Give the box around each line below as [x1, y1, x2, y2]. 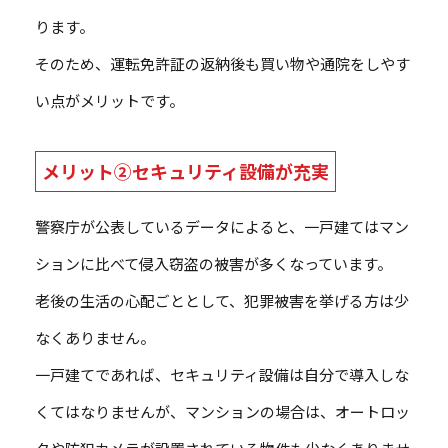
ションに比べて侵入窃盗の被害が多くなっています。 [35, 253, 392, 275]
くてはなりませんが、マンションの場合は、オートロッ [35, 401, 410, 423]
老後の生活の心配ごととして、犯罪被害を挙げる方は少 [35, 290, 409, 312]
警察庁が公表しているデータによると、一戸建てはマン [35, 216, 409, 238]
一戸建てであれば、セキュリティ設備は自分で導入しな [35, 364, 409, 386]
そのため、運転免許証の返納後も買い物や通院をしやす [35, 53, 410, 75]
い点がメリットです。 [35, 90, 184, 112]
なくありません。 [35, 327, 155, 349]
